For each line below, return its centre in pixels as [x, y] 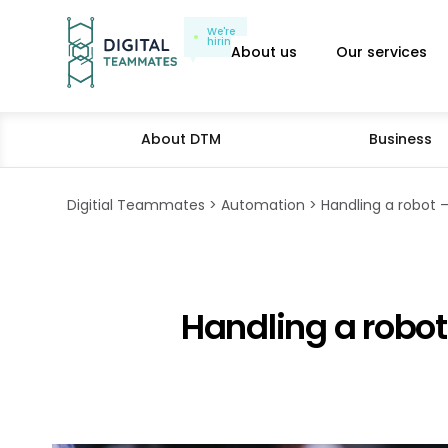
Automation [263, 205]
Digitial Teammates [136, 205]
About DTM [180, 139]
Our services [381, 52]
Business [400, 139]
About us [264, 52]
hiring [223, 41]
